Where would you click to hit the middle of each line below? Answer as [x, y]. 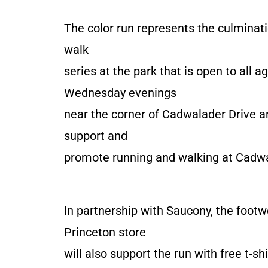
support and [96, 135]
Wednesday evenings [120, 92]
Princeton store [105, 232]
